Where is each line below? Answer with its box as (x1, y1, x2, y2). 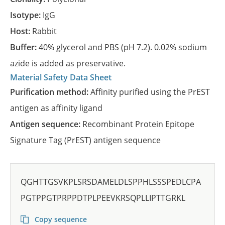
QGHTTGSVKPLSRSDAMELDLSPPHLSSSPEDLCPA (21, 176, 201, 187)
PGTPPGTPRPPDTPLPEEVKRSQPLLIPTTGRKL (21, 192, 185, 203)
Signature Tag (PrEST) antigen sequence (10, 135, 161, 146)
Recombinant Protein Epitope (82, 119, 194, 130)
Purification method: (15, 86, 90, 97)
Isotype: (13, 10, 43, 21)
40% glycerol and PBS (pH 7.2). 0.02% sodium (39, 42, 207, 53)
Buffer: (16, 42, 39, 53)
